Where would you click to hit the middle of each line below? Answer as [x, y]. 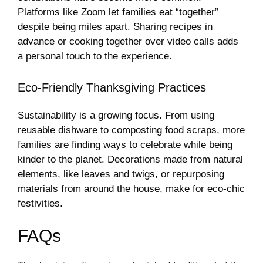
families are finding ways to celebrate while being [125, 144]
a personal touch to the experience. [95, 56]
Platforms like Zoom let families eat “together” [118, 12]
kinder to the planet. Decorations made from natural [130, 159]
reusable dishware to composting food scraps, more [131, 130]
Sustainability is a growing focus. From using [116, 115]
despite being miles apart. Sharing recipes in [115, 27]
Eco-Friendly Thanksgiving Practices [112, 87]
